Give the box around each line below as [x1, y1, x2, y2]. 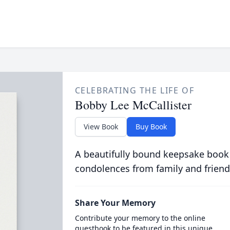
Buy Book [135, 122, 167, 131]
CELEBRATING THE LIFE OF [74, 85, 195, 96]
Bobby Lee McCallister [74, 97, 191, 113]
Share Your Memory [74, 197, 156, 208]
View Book [83, 122, 118, 131]
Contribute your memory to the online [74, 213, 205, 223]
